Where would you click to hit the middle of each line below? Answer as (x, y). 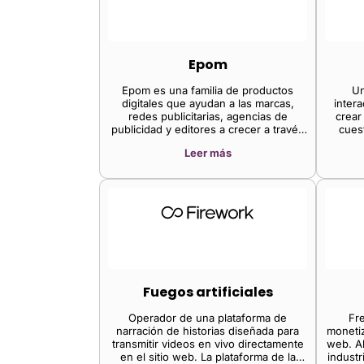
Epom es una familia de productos (208, 90)
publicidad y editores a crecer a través (208, 129)
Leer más (208, 152)
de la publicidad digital (208, 142)
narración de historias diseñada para (208, 330)
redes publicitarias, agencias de (208, 116)
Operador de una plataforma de (208, 317)
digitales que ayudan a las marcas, (208, 103)
